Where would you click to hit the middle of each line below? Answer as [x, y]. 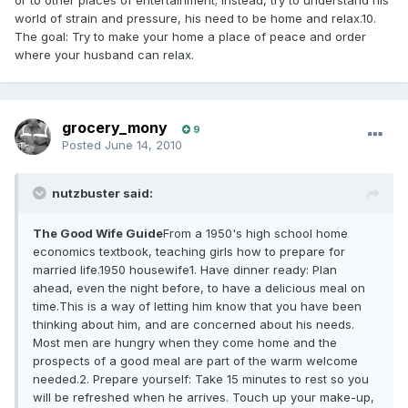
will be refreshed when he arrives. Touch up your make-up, [204, 398]
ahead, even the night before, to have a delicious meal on [199, 288]
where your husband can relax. [104, 55]
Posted [83, 145]
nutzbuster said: [102, 194]
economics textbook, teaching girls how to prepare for [189, 252]
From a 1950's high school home [255, 234]
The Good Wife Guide [98, 234]
